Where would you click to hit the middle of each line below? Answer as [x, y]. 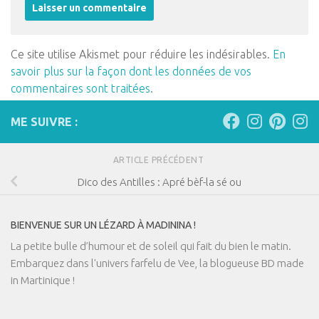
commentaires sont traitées [80, 88]
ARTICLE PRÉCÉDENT [159, 160]
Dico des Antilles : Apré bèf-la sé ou [159, 182]
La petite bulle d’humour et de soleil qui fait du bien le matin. [151, 246]
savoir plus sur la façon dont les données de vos [131, 71]
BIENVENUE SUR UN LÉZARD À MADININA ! [103, 225]
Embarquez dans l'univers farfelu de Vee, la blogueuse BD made [157, 263]
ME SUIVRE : [44, 122]
